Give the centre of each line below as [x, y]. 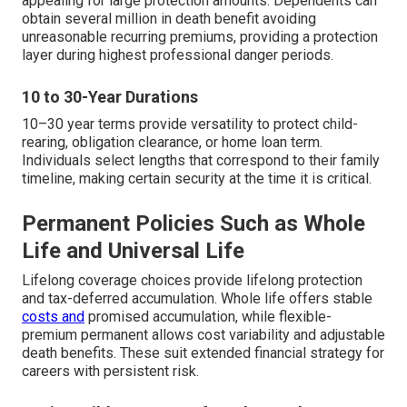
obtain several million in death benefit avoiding [169, 19]
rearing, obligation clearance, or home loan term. [172, 143]
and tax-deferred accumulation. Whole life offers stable [197, 299]
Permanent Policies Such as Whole [194, 224]
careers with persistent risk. [110, 372]
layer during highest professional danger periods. [178, 55]
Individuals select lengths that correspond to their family [201, 161]
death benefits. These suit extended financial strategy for [203, 353]
